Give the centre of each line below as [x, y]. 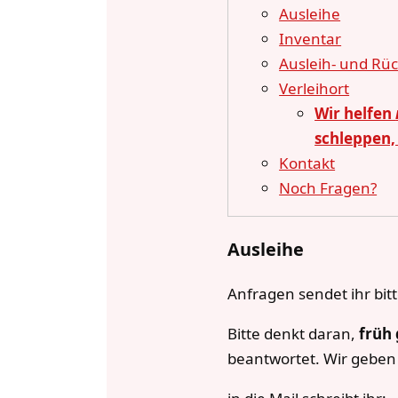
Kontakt [307, 163]
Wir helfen [355, 114]
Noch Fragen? [328, 188]
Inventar [310, 39]
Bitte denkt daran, [294, 333]
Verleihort [314, 89]
